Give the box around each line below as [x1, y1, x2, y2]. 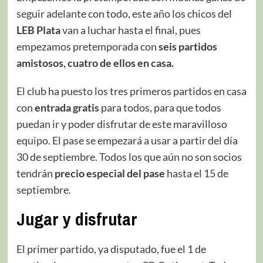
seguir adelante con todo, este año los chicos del [16, 6, 232, 20]
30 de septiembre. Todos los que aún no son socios [16, 150, 242, 163]
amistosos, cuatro [16, 56, 98, 69]
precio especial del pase [54, 166, 165, 180]
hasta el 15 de [164, 166, 228, 180]
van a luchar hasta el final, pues [60, 23, 201, 36]
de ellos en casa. [99, 56, 174, 69]
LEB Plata [16, 23, 60, 36]
